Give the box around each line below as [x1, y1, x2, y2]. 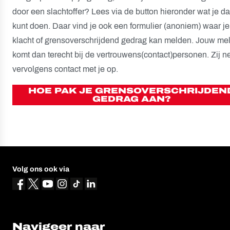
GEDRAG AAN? [92, 94, 171, 103]
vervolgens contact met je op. [12, 64, 118, 73]
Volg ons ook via [12, 165, 69, 173]
